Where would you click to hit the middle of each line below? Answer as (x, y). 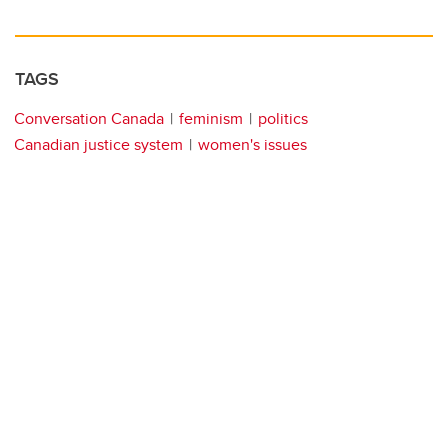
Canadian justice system (98, 145)
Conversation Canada (89, 119)
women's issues (252, 145)
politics (283, 119)
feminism (211, 119)
